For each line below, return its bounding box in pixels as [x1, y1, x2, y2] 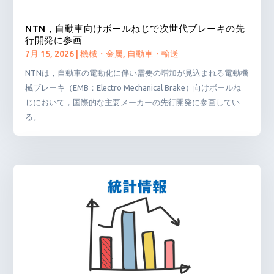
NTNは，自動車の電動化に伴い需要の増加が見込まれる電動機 [25, 68, 249, 78]
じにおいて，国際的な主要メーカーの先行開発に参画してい [25, 98, 240, 107]
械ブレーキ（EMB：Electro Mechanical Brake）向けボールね [25, 83, 242, 92]
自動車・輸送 [127, 49, 179, 59]
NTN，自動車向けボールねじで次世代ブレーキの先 [25, 23, 245, 34]
